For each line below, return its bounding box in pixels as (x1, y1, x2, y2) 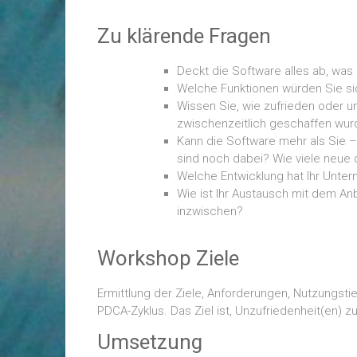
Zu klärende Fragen (97, 24, 271, 48)
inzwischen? (177, 204, 243, 218)
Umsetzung (97, 330, 202, 354)
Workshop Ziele (97, 246, 239, 270)
